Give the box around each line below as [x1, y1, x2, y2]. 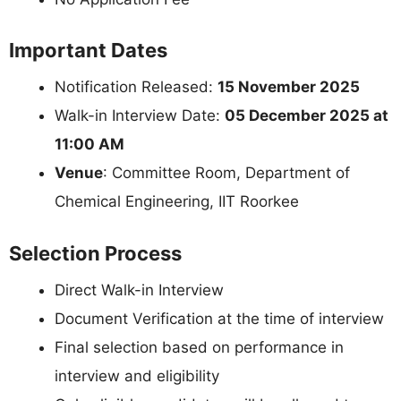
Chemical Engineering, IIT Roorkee [55, 192, 299, 211]
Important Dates [9, 38, 167, 63]
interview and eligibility [55, 366, 219, 385]
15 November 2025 [218, 78, 360, 97]
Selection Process [9, 241, 182, 265]
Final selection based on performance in [55, 337, 344, 356]
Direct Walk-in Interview [55, 280, 224, 299]
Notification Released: [55, 78, 218, 97]
